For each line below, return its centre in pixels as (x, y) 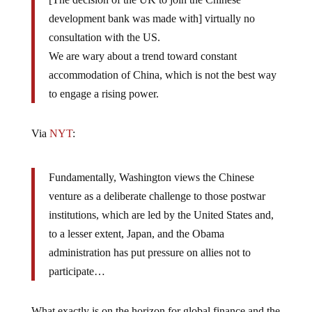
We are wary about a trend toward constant (142, 45)
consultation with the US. (104, 26)
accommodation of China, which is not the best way (162, 64)
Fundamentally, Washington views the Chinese (151, 166)
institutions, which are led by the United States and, (161, 204)
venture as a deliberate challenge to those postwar (157, 185)
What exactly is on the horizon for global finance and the (155, 300)
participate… (77, 260)
